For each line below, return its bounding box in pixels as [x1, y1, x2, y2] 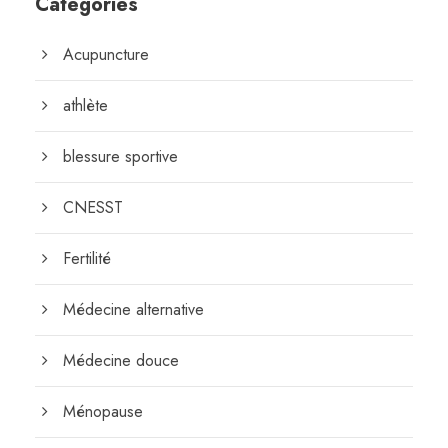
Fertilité [63, 247, 111, 270]
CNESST [63, 196, 123, 219]
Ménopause [63, 400, 143, 423]
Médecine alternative [63, 298, 204, 321]
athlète [63, 94, 108, 117]
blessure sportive [63, 145, 178, 168]
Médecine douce [63, 349, 179, 372]
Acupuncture [63, 43, 149, 66]
